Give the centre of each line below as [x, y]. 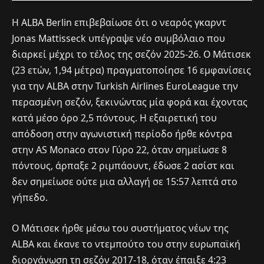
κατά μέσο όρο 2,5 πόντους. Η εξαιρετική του [114, 118]
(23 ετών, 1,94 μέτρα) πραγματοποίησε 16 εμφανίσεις [131, 70]
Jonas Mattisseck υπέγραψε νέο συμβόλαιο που [118, 39]
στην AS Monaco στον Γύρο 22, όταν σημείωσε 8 [119, 150]
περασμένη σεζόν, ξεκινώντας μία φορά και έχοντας [130, 102]
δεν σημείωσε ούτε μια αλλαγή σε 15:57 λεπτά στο [125, 182]
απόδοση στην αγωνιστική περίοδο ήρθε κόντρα [122, 134]
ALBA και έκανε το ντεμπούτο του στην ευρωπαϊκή [126, 244]
